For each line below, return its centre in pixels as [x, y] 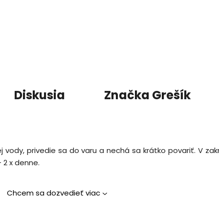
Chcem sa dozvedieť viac [53, 193]
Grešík [170, 95]
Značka [127, 95]
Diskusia [40, 95]
